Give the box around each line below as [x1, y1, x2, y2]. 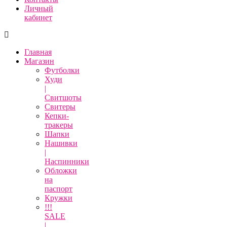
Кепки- [45, 111, 69, 120]
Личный [24, 4, 53, 13]
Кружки [45, 194, 72, 202]
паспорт [45, 184, 72, 193]
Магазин [24, 57, 54, 65]
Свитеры [45, 102, 75, 111]
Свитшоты [45, 93, 82, 102]
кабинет [24, 13, 52, 22]
